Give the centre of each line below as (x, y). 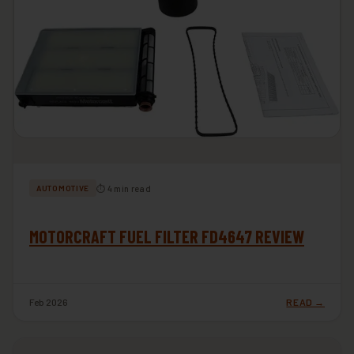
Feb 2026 (49, 302)
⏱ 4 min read (124, 188)
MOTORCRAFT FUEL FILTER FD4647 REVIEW (167, 237)
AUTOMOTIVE (63, 188)
